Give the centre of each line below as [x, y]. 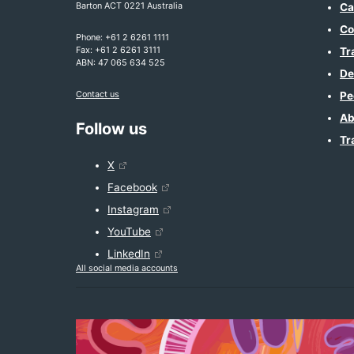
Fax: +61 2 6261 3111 [118, 50]
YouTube [129, 232]
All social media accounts [127, 268]
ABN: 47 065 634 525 [121, 62]
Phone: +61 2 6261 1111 [122, 37]
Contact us [98, 94]
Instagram [133, 209]
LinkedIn [129, 254]
